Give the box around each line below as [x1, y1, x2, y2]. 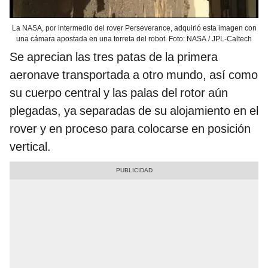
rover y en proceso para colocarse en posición [10, 121, 251, 136]
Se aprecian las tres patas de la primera [10, 49, 218, 64]
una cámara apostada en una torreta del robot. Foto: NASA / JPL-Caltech [16, 34, 252, 43]
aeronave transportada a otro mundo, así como [10, 67, 258, 82]
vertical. [10, 139, 51, 154]
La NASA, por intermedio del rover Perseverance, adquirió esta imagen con [11, 23, 257, 32]
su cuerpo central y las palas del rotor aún [10, 85, 228, 100]
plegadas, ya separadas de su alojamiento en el [10, 103, 258, 118]
